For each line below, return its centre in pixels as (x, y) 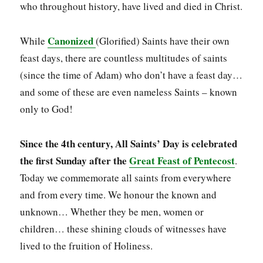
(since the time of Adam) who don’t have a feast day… (131, 75)
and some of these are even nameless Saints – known (129, 92)
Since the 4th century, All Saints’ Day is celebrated (129, 143)
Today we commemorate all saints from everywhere (126, 177)
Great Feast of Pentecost (182, 160)
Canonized (72, 41)
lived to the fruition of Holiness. (87, 245)
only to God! (47, 109)
